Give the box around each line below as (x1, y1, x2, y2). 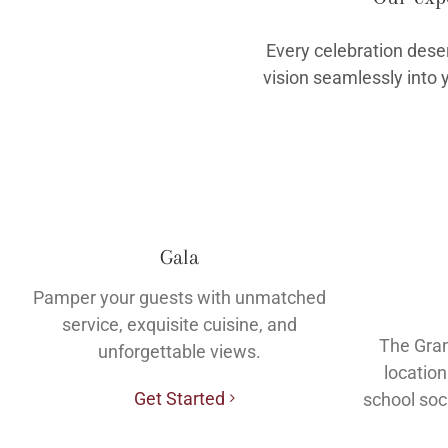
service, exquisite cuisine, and (61, 313, 297, 335)
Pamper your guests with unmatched (32, 286, 326, 308)
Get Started (133, 387, 225, 409)
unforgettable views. (97, 340, 261, 362)
